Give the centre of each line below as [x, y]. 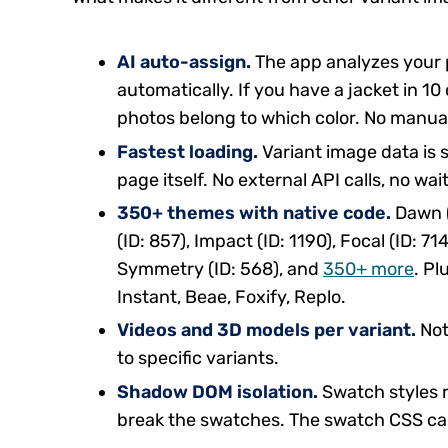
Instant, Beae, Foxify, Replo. [231, 297]
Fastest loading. [187, 151]
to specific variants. [198, 358]
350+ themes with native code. [254, 213]
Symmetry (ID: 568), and [220, 269]
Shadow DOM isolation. [217, 391]
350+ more [368, 269]
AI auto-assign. [184, 62]
